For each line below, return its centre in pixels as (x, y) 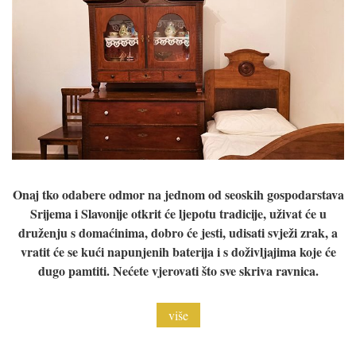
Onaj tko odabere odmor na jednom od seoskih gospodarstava (178, 195)
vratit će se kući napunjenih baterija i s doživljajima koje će (178, 252)
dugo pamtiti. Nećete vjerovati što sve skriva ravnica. (178, 271)
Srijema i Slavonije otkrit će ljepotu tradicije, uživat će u (178, 214)
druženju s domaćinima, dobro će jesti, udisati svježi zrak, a (178, 233)
